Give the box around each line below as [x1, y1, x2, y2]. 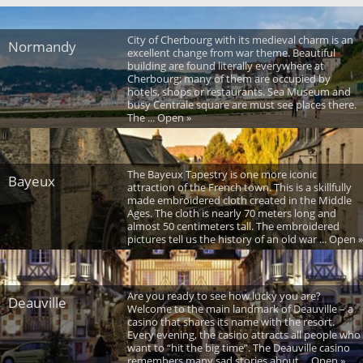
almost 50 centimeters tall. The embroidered [126, 218, 340, 233]
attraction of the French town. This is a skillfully [126, 179, 352, 194]
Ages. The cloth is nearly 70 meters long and [126, 205, 336, 220]
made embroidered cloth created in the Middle [126, 192, 352, 207]
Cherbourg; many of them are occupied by [126, 70, 331, 86]
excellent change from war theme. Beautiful [126, 45, 335, 60]
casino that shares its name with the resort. [126, 314, 335, 329]
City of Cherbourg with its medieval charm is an [126, 32, 353, 47]
